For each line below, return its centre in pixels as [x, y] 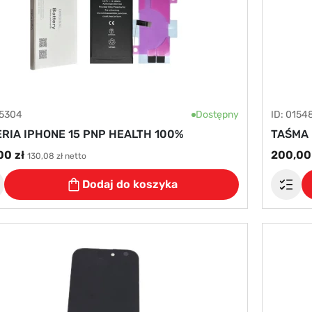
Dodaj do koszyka [130, 184]
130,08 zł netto [57, 156]
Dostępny [217, 115]
